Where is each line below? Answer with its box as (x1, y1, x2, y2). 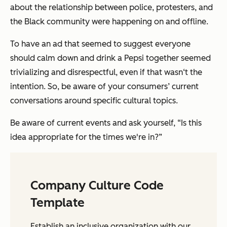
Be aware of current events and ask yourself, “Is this (10, 118, 202, 128)
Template (30, 195, 85, 210)
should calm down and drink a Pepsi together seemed (10, 53, 211, 63)
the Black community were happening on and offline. (10, 17, 208, 27)
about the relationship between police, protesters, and (10, 3, 213, 13)
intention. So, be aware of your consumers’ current (10, 82, 199, 92)
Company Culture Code (30, 178, 164, 193)
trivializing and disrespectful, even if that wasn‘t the (10, 67, 202, 78)
